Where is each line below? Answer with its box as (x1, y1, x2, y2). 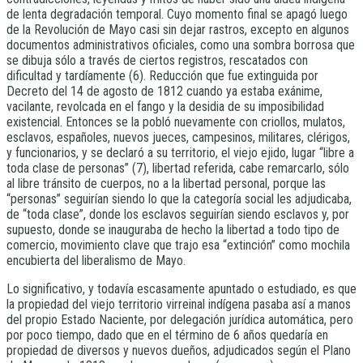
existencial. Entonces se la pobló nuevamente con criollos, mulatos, (6, 114, 345, 130)
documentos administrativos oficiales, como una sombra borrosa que (6, 37, 355, 53)
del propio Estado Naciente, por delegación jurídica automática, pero (6, 312, 353, 328)
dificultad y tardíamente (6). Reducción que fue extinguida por (6, 68, 318, 84)
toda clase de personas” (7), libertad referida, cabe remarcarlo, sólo (6, 160, 349, 177)
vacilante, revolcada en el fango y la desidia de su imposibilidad (6, 99, 324, 115)
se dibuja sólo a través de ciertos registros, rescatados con (6, 53, 308, 69)
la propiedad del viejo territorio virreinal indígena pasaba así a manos (6, 297, 351, 313)
